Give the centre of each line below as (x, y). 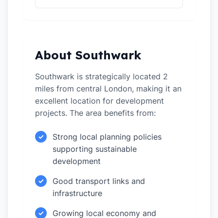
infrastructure (77, 193)
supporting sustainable (95, 149)
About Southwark (88, 55)
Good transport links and (99, 181)
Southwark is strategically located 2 (101, 76)
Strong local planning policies (107, 137)
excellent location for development (100, 101)
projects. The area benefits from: (95, 113)
